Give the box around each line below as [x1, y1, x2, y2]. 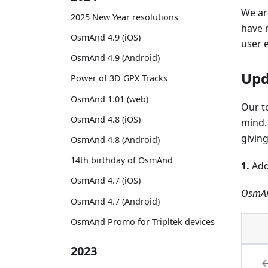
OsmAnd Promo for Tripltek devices [71, 215, 215, 227]
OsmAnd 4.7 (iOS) [71, 175, 141, 187]
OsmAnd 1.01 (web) [71, 93, 148, 105]
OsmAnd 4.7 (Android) [71, 195, 160, 207]
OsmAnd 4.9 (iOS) [71, 32, 141, 44]
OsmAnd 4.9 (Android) [71, 52, 160, 64]
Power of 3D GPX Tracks [71, 72, 167, 84]
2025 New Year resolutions [71, 11, 178, 23]
